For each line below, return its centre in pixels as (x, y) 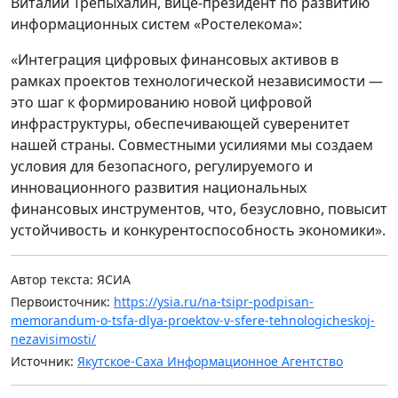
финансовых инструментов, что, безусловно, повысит (199, 209)
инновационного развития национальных (159, 188)
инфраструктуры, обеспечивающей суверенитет (180, 124)
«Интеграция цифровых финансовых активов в (175, 60)
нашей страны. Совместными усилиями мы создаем (192, 145)
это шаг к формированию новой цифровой (161, 103)
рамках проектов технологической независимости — (197, 81)
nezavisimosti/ (53, 339)
